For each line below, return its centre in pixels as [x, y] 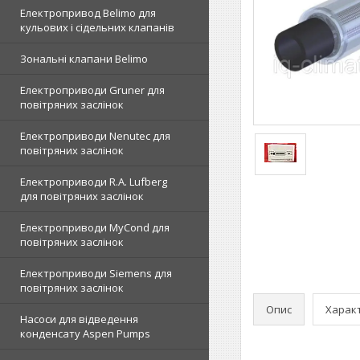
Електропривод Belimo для [88, 13]
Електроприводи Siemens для [96, 273]
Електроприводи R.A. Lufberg [94, 182]
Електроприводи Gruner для [92, 90]
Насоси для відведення [79, 319]
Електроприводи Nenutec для [95, 136]
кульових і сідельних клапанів [97, 27]
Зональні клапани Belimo [84, 59]
